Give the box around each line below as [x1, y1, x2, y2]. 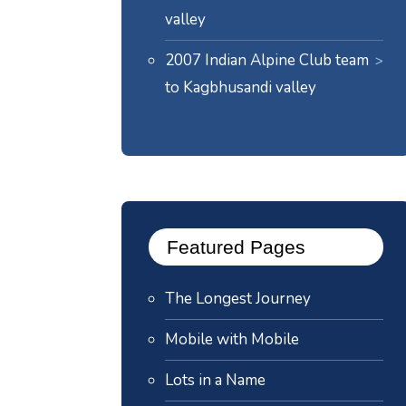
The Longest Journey [165, 287, 312, 309]
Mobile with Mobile [165, 328, 300, 350]
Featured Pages [167, 236, 306, 257]
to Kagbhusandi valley [165, 76, 317, 98]
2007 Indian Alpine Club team [165, 49, 370, 71]
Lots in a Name [165, 369, 266, 391]
